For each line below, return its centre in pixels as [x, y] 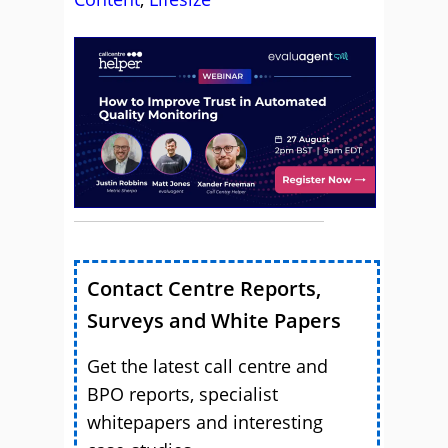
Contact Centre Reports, [204, 288]
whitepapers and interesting [205, 421]
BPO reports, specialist [182, 393]
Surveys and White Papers [214, 320]
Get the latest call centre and [207, 365]
